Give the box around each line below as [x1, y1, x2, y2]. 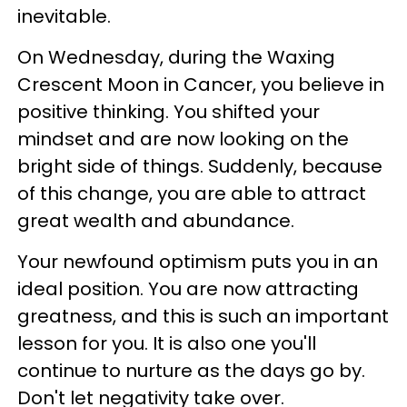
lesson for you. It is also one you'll [17, 331, 316, 356]
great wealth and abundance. [17, 208, 299, 233]
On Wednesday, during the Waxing [17, 45, 335, 70]
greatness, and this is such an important [17, 303, 389, 329]
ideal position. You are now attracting [17, 276, 359, 302]
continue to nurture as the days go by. [17, 358, 365, 383]
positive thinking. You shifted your [17, 99, 320, 124]
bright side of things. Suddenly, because [17, 154, 382, 179]
